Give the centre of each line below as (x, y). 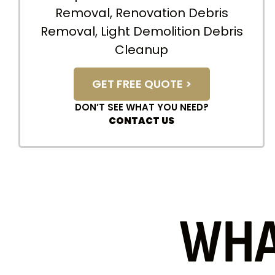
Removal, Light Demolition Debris (141, 31)
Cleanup (142, 49)
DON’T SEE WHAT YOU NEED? (141, 107)
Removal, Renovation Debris (141, 13)
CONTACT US (142, 121)
